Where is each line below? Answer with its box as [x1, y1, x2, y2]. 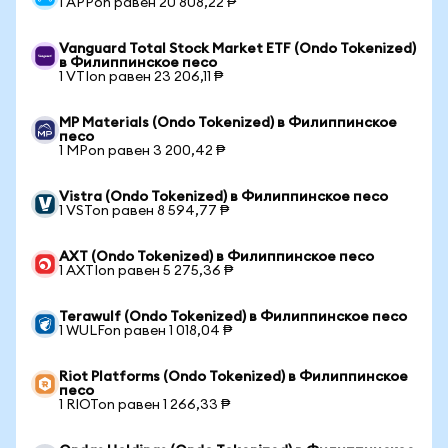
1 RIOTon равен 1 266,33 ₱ [59, 398, 230, 412]
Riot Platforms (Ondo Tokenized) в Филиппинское [59, 370, 408, 384]
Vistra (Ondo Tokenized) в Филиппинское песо [59, 190, 388, 204]
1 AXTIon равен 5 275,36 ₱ [59, 264, 233, 278]
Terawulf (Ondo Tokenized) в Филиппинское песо [59, 310, 407, 324]
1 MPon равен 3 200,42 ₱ [59, 144, 225, 158]
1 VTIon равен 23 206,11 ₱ [59, 70, 223, 84]
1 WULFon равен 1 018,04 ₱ [59, 324, 232, 338]
